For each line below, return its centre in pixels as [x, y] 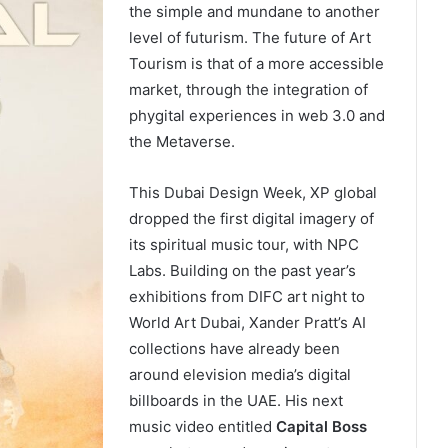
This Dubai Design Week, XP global [252, 192]
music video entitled [202, 426]
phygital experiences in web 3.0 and [256, 115]
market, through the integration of [248, 89]
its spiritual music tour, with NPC [243, 244]
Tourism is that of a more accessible [256, 63]
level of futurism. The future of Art [249, 37]
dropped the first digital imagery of [251, 218]
